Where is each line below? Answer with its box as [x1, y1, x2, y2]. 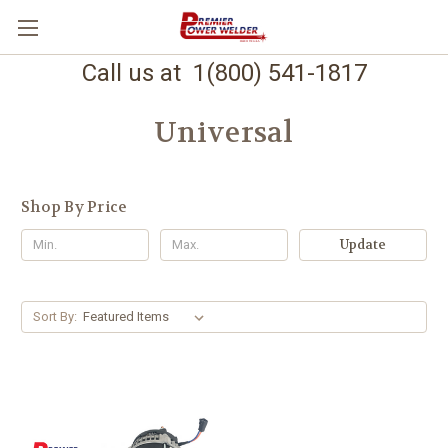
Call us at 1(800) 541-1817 [81, 59, 367, 87]
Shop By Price [21, 197, 128, 217]
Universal [154, 115, 294, 151]
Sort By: [32, 308, 77, 324]
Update [339, 235, 386, 253]
